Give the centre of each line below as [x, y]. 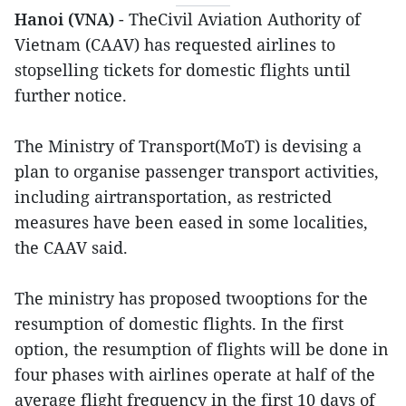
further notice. [71, 95]
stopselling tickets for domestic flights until [183, 70]
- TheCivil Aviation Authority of [237, 19]
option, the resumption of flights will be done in [202, 349]
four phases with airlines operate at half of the [195, 374]
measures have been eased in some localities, [191, 222]
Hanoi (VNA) [64, 19]
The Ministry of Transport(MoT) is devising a [188, 146]
